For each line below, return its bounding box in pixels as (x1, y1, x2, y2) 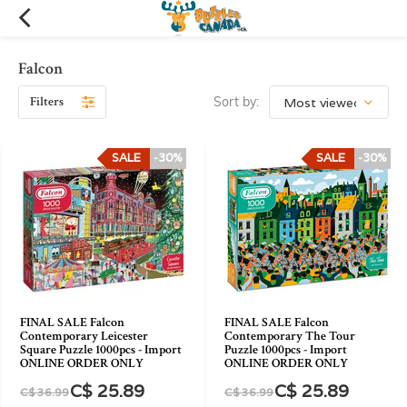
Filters (30, 94, 64, 110)
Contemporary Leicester (20, 328, 148, 344)
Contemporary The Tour (224, 328, 355, 344)
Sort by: (213, 94, 259, 110)
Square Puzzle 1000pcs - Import (20, 342, 182, 358)
